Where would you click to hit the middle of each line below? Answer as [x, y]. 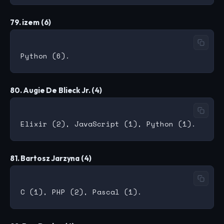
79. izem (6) [31, 22]
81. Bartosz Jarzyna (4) [51, 158]
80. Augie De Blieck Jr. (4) [56, 90]
